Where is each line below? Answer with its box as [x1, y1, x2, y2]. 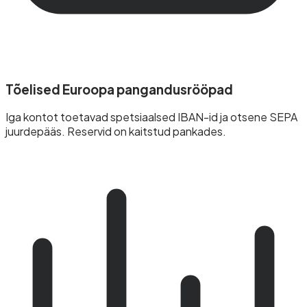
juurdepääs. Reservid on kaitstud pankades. [5, 124, 226, 139]
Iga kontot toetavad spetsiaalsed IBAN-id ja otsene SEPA [5, 110, 297, 125]
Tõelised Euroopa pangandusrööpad [5, 81, 233, 97]
